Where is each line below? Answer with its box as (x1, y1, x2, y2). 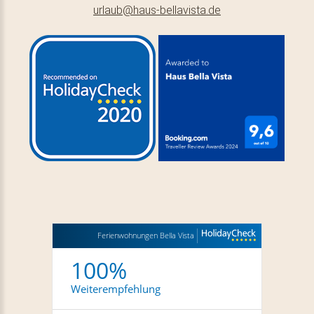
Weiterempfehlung (71, 281, 161, 296)
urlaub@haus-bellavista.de (93, 3, 221, 17)
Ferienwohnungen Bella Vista (97, 229, 194, 240)
